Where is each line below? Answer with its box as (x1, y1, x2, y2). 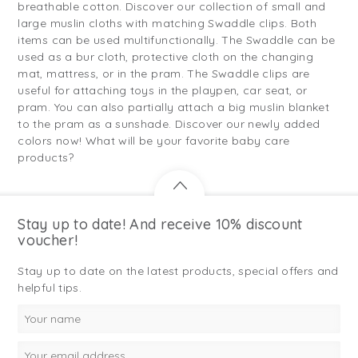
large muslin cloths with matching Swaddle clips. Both (18, 15, 316, 30)
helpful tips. (18, 280, 82, 295)
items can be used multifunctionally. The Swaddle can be (18, 32, 336, 47)
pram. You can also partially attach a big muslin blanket (18, 99, 330, 114)
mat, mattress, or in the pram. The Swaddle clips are (18, 66, 310, 81)
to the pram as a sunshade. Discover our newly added (18, 116, 320, 131)
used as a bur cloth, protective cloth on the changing (18, 49, 313, 64)
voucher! (18, 230, 78, 249)
